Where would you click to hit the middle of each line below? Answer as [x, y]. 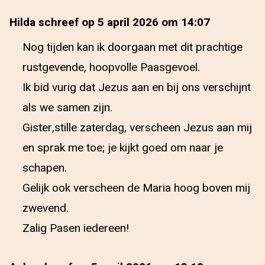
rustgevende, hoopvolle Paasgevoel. [111, 67]
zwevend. [46, 208]
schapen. [45, 168]
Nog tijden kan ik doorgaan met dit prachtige [132, 47]
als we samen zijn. [67, 108]
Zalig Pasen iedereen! [76, 228]
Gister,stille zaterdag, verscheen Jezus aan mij [137, 128]
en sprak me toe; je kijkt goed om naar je [123, 148]
